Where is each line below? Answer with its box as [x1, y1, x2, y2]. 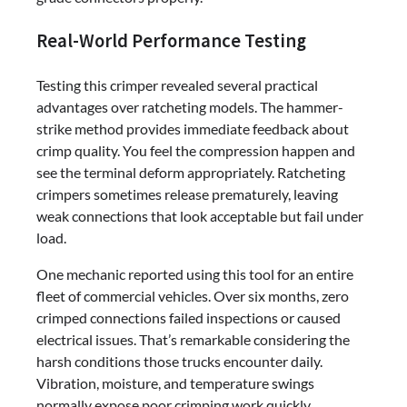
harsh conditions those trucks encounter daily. [36, 352, 323, 370]
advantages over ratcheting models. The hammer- [36, 97, 343, 115]
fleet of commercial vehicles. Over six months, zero [36, 286, 349, 304]
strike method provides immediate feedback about [36, 119, 349, 137]
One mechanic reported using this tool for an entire [36, 264, 353, 283]
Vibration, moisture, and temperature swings [36, 373, 314, 392]
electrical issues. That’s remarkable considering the [36, 330, 350, 348]
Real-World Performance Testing [36, 29, 306, 54]
